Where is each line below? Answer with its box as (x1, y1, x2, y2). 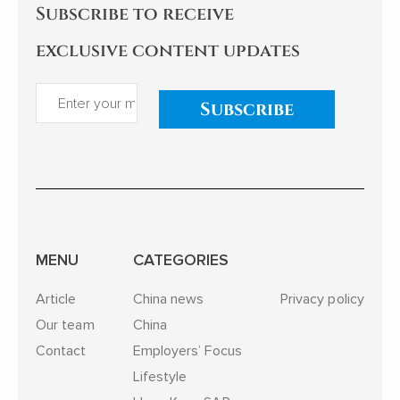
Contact (36, 341, 87, 360)
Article (36, 289, 77, 308)
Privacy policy (279, 289, 364, 308)
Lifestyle (132, 367, 187, 386)
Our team (36, 315, 95, 334)
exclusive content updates (36, 37, 300, 62)
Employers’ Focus (132, 341, 242, 360)
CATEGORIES (132, 249, 229, 270)
